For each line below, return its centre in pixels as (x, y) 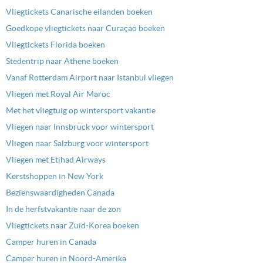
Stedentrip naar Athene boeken (62, 61)
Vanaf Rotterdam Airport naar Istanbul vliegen (90, 77)
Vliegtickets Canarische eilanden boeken (79, 11)
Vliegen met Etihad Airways (56, 159)
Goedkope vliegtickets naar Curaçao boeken (85, 28)
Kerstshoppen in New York (55, 176)
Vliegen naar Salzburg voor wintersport (77, 143)
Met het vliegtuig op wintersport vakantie (81, 110)
